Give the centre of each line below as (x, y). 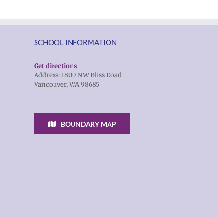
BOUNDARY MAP (88, 124)
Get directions (56, 66)
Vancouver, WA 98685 (67, 84)
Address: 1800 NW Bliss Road (78, 75)
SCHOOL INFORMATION (75, 42)
